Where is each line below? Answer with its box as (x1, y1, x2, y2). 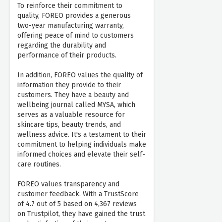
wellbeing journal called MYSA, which (17, 101, 135, 110)
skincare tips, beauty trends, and (17, 120, 121, 129)
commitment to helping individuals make (17, 140, 146, 149)
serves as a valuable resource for (17, 111, 125, 119)
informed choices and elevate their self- (17, 150, 145, 159)
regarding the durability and (17, 41, 106, 50)
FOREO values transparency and (17, 180, 119, 189)
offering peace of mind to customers (17, 31, 134, 40)
